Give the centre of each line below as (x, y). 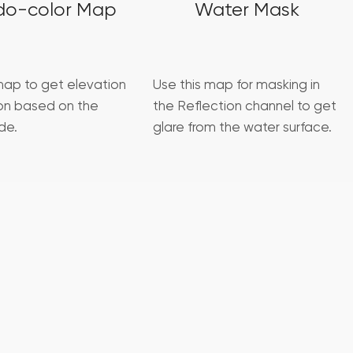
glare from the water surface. (243, 128)
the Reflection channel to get (245, 107)
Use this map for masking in (237, 86)
